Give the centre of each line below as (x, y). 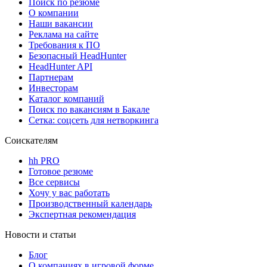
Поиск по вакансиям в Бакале (89, 110)
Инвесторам (53, 88)
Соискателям (31, 141)
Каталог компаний (66, 99)
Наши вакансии (61, 24)
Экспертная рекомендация (82, 215)
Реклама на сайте (63, 35)
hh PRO (44, 161)
